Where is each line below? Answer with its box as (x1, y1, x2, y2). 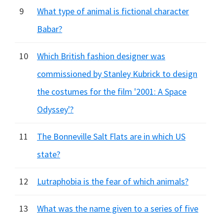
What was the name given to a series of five (37, 203, 198, 214)
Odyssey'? (37, 104, 74, 115)
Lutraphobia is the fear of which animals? (37, 176, 188, 187)
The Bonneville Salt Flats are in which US (37, 131, 185, 142)
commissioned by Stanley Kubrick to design (37, 68, 197, 79)
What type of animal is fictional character (37, 5, 189, 17)
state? (37, 148, 60, 160)
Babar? (37, 23, 62, 35)
